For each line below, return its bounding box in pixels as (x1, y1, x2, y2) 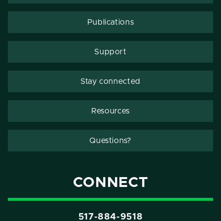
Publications (87, 18, 134, 27)
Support (94, 48, 127, 56)
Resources (91, 107, 130, 115)
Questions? (89, 137, 132, 145)
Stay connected (80, 77, 141, 86)
